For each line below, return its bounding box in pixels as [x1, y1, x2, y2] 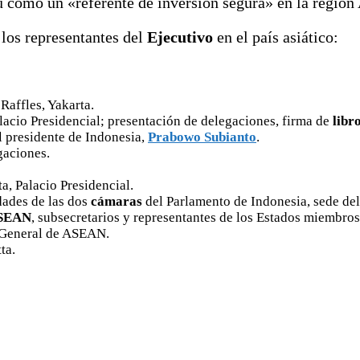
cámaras [88, 193, 145, 209]
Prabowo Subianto [148, 129, 256, 145]
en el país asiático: [213, 27, 342, 46]
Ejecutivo [147, 27, 213, 46]
